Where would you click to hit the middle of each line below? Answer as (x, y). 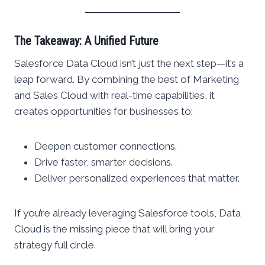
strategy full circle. (55, 245)
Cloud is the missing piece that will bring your (114, 229)
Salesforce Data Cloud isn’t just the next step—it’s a (129, 64)
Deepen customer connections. (106, 146)
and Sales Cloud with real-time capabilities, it (114, 96)
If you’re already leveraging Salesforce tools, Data (127, 213)
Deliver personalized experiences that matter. (137, 178)
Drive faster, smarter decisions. (104, 162)
